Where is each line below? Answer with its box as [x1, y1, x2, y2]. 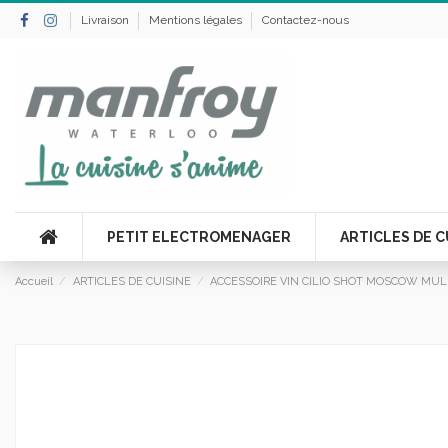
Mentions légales [148, 13, 245, 27]
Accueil [15, 275, 53, 288]
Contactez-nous [261, 13, 349, 27]
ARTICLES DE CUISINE [72, 275, 191, 288]
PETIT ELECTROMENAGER [107, 228, 291, 245]
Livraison [80, 13, 132, 27]
